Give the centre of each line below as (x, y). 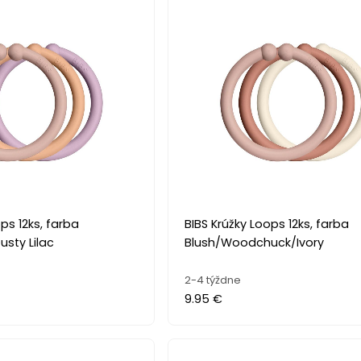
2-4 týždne (213, 280)
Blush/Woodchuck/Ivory (255, 242)
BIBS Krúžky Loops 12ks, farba (267, 224)
